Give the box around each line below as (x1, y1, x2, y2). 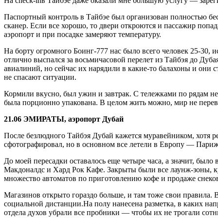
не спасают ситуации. (4, 73, 76, 81)
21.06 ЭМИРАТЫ (4, 114, 64, 123)
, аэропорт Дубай (64, 114, 124, 123)
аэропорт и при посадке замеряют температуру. (4, 30, 161, 38)
